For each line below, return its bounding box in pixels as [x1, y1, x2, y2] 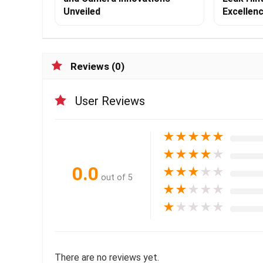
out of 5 [101, 172, 133, 183]
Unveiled [63, 6, 100, 18]
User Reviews [75, 94, 145, 109]
